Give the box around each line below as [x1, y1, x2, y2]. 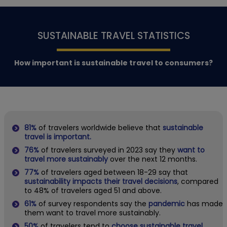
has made [187, 198, 223, 209]
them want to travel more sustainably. [24, 207, 161, 218]
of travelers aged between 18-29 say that [39, 167, 188, 177]
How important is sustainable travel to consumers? [14, 57, 213, 68]
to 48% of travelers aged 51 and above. [24, 185, 162, 196]
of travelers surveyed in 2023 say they [39, 144, 177, 155]
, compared [177, 176, 218, 186]
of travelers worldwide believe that [36, 122, 161, 133]
